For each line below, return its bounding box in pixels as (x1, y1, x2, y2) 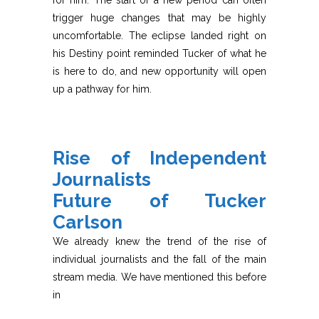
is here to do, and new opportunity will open (53, 66, 266, 78)
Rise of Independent (53, 147, 266, 169)
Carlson (53, 211, 122, 234)
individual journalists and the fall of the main (53, 253, 266, 266)
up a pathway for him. (53, 83, 152, 95)
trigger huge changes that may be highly (53, 12, 266, 24)
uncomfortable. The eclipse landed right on (53, 30, 266, 42)
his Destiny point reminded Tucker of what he (53, 48, 266, 60)
